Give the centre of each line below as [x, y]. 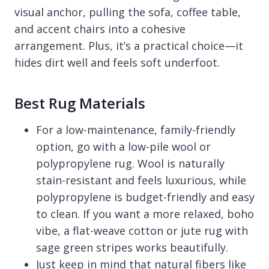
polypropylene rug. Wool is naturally [130, 164]
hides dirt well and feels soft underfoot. [117, 63]
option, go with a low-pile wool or [123, 147]
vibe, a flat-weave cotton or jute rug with [142, 231]
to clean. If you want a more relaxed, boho [145, 214]
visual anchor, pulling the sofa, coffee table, [128, 12]
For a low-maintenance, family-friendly [136, 130]
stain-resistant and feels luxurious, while [141, 180]
